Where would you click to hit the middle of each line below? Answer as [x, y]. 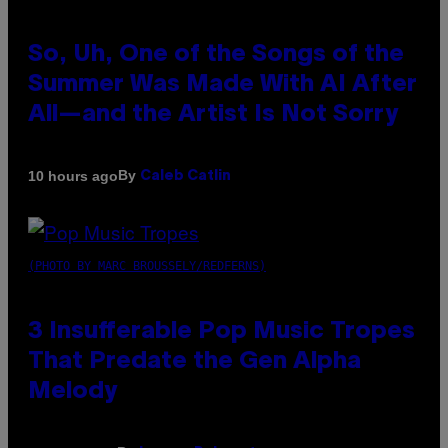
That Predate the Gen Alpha [194, 362]
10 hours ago [73, 175]
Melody [72, 392]
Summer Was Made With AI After [222, 85]
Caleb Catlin [185, 177]
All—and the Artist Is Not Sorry [213, 115]
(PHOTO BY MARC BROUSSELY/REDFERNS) [147, 266]
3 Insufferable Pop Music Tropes [221, 332]
